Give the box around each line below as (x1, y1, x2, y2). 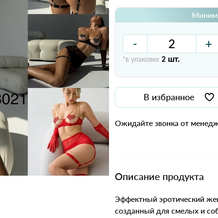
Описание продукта (115, 170, 204, 182)
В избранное (144, 91, 195, 102)
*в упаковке (123, 55, 159, 63)
